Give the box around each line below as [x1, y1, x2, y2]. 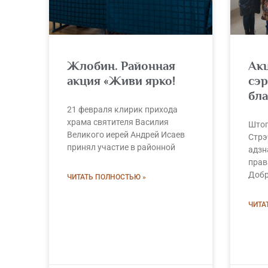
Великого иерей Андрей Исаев [67, 129, 185, 139]
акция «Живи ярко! [67, 73, 175, 88]
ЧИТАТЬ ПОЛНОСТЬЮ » [67, 172, 146, 181]
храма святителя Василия [67, 117, 169, 127]
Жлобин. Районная [67, 58, 175, 73]
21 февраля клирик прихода [67, 104, 178, 114]
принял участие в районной [67, 142, 175, 152]
